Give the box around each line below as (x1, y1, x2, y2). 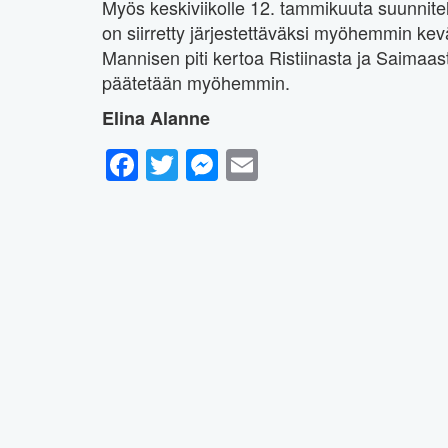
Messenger (218, 141, 378, 188)
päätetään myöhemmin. (102, 68, 290, 95)
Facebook (138, 141, 279, 188)
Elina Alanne (102, 104, 210, 131)
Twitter (178, 141, 272, 188)
